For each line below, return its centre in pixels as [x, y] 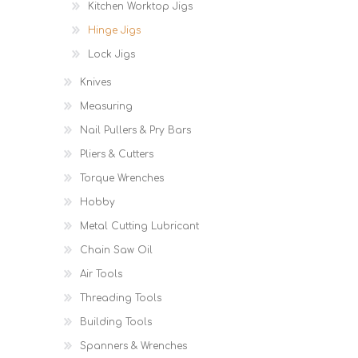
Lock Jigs [111, 54]
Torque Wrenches [122, 178]
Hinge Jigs [114, 30]
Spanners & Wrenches [133, 346]
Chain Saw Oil [116, 250]
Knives [95, 82]
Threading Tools [121, 298]
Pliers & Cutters [117, 154]
